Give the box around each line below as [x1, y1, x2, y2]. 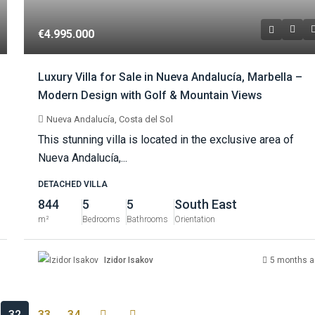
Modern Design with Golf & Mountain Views [38, 89, 263, 103]
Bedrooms [82, 214, 121, 225]
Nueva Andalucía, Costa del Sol [46, 114, 174, 125]
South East [174, 197, 238, 212]
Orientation [174, 214, 216, 225]
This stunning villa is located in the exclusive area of [38, 133, 295, 147]
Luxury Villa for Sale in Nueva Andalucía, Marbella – [38, 70, 303, 84]
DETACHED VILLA [38, 179, 108, 190]
